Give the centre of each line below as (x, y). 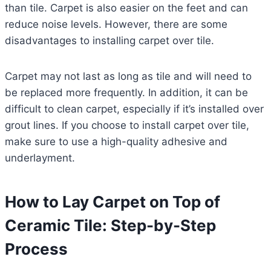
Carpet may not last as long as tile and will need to (128, 77)
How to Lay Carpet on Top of (113, 202)
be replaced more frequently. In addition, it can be (126, 93)
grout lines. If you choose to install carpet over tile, (127, 126)
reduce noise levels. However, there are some (116, 24)
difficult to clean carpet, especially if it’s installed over (134, 109)
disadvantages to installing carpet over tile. (109, 41)
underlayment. (40, 158)
